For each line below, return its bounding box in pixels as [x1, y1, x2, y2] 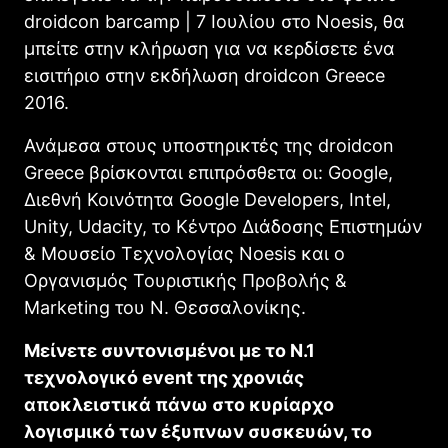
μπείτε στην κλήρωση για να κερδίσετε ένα [24, 37, 395, 59]
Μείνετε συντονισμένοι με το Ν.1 [24, 339, 315, 361]
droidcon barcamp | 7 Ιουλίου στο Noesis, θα [24, 10, 405, 32]
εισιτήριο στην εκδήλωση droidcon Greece [24, 64, 385, 86]
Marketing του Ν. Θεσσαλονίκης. [24, 296, 306, 318]
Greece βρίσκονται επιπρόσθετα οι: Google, [24, 161, 393, 183]
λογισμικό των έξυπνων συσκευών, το [24, 420, 372, 442]
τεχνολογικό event [24, 366, 193, 388]
